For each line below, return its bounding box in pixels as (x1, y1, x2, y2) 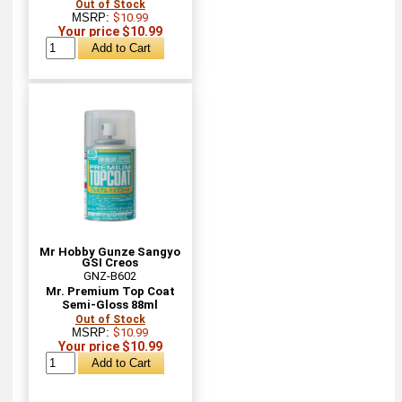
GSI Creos (82, 256, 139, 270)
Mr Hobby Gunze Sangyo (39, 245, 181, 259)
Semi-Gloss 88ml (62, 298, 159, 312)
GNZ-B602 (83, 269, 137, 284)
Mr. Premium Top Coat (45, 284, 175, 299)
